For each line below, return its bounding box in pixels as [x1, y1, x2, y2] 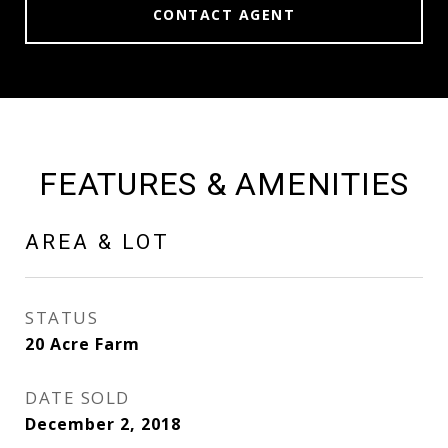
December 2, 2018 [25, 413, 181, 435]
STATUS [25, 306, 98, 329]
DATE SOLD [25, 386, 130, 409]
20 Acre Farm [25, 333, 140, 355]
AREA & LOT [25, 230, 170, 254]
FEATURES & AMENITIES [39, 165, 409, 203]
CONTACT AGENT [152, 5, 296, 24]
